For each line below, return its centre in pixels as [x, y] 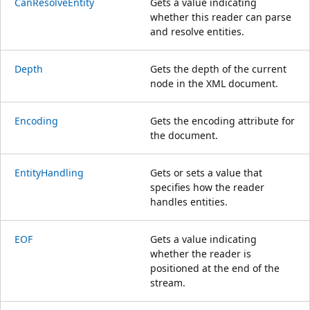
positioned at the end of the [215, 268]
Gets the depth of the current [218, 69]
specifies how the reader [207, 187]
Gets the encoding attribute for [222, 120]
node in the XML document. [214, 83]
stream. [168, 282]
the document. [184, 135]
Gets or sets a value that [206, 172]
